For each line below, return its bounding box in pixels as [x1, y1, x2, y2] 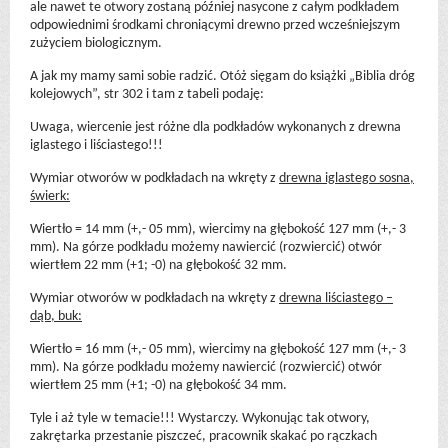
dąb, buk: [30, 308, 82, 324]
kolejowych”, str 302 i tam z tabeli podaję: [30, 86, 264, 102]
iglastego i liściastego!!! [30, 137, 163, 153]
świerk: [30, 188, 70, 204]
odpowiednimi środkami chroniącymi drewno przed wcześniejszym [30, 17, 400, 33]
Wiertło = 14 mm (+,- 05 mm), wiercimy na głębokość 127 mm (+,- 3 [30, 221, 406, 237]
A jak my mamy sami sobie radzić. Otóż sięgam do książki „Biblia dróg [30, 68, 415, 84]
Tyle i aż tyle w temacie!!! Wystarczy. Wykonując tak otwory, [30, 410, 370, 426]
